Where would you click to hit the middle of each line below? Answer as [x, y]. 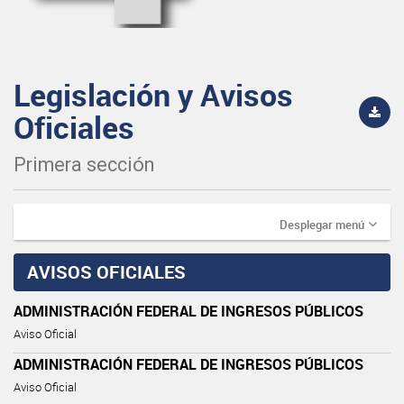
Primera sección [84, 164]
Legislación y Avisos [153, 94]
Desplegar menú [322, 224]
